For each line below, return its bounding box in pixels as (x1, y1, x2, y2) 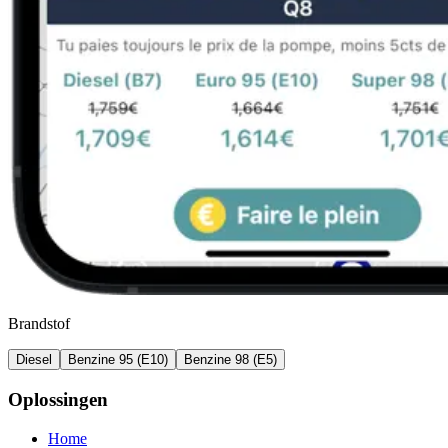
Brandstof (8, 315, 70, 333)
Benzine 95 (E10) (68, 352, 168, 368)
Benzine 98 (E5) (184, 352, 277, 368)
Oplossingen (8, 388, 108, 410)
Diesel (16, 352, 52, 368)
